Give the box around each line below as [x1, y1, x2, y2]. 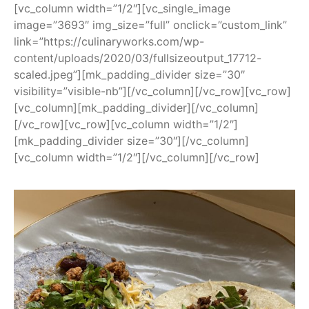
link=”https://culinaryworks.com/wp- [14, 34, 204, 49]
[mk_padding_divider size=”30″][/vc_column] [14, 134, 249, 148]
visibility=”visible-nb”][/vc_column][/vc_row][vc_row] [14, 84, 291, 99]
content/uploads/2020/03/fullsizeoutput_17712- [14, 51, 261, 66]
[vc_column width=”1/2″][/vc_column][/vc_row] [14, 150, 259, 165]
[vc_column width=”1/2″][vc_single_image [14, 1, 230, 16]
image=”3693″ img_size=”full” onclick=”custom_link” [14, 18, 287, 32]
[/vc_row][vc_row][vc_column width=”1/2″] [14, 117, 238, 132]
